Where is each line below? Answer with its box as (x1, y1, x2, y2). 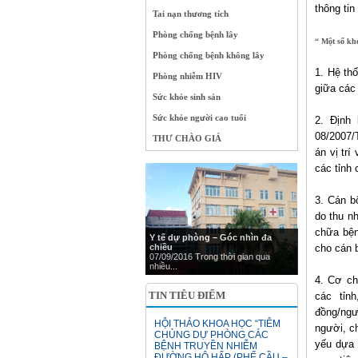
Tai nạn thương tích (153, 9, 229, 18)
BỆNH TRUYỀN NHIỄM (154, 340, 257, 352)
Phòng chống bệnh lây (153, 30, 238, 39)
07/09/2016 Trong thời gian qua (149, 252, 270, 261)
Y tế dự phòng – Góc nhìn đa (149, 233, 272, 242)
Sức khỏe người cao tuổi (153, 113, 246, 122)
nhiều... (149, 261, 177, 271)
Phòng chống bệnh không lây (153, 50, 265, 60)
